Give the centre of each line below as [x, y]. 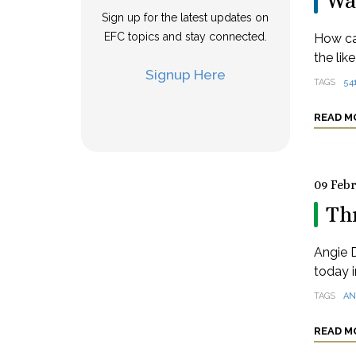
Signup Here [185, 74]
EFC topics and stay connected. [185, 37]
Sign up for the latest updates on [186, 17]
